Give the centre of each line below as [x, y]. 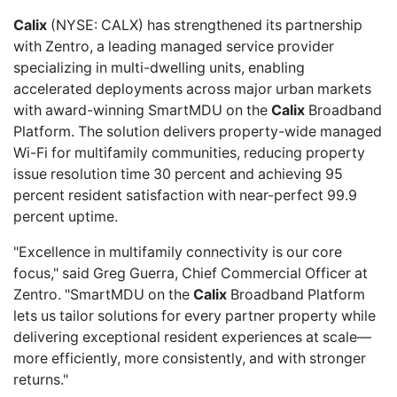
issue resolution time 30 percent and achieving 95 [178, 174]
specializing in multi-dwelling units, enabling [159, 67]
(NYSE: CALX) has [110, 25]
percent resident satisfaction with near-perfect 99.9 [185, 195]
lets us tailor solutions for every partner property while [195, 315]
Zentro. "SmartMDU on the [103, 294]
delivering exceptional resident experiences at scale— [192, 337]
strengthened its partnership [268, 25]
